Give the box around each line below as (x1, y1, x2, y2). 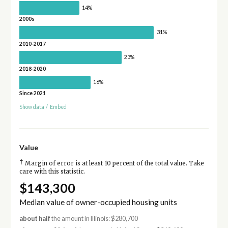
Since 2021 (19, 90, 46, 97)
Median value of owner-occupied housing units (19, 197, 177, 207)
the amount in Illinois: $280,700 (50, 214, 138, 222)
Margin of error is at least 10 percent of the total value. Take (23, 160, 204, 167)
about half (19, 214, 50, 222)
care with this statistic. (19, 168, 85, 176)
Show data (19, 104, 44, 110)
